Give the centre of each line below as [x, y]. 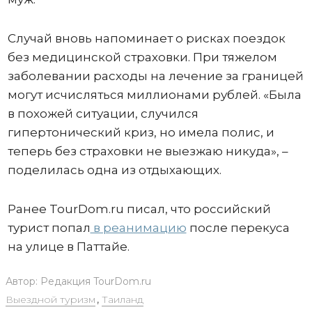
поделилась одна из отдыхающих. [114, 170]
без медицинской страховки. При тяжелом [142, 57]
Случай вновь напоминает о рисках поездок [146, 38]
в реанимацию [138, 227]
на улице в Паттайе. [68, 246]
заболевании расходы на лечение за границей [155, 76]
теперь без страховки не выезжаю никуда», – [148, 151]
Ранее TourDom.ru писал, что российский [139, 209]
